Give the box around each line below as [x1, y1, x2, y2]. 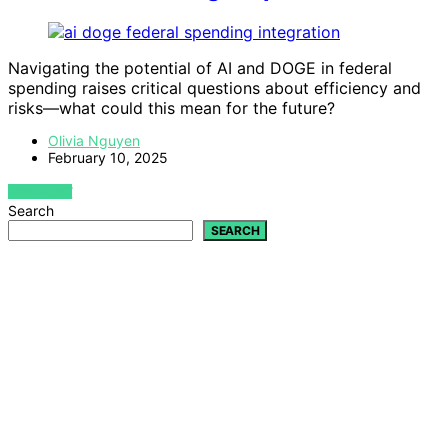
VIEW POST [8, 183, 73, 199]
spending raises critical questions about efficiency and [8, 77, 421, 98]
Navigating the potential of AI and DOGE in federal [8, 57, 392, 78]
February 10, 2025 [48, 148, 168, 166]
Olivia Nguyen [48, 131, 140, 149]
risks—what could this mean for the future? [8, 97, 335, 118]
